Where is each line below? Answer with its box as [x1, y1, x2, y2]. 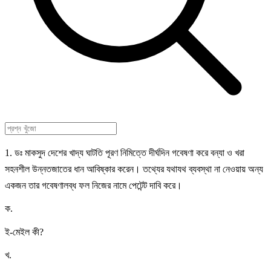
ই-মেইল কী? [5, 227, 44, 237]
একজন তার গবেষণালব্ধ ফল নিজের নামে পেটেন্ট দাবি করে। [5, 180, 182, 191]
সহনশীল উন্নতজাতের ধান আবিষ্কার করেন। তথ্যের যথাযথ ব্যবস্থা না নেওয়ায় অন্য [5, 164, 263, 174]
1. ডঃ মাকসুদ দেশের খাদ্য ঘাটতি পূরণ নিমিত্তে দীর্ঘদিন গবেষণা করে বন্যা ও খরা [5, 148, 244, 158]
